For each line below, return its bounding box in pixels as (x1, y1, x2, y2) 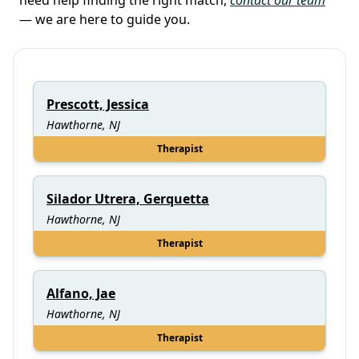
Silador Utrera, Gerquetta (46, 189, 209, 208)
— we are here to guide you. (19, 10, 190, 28)
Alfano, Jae (46, 284, 115, 302)
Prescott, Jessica (46, 95, 149, 113)
